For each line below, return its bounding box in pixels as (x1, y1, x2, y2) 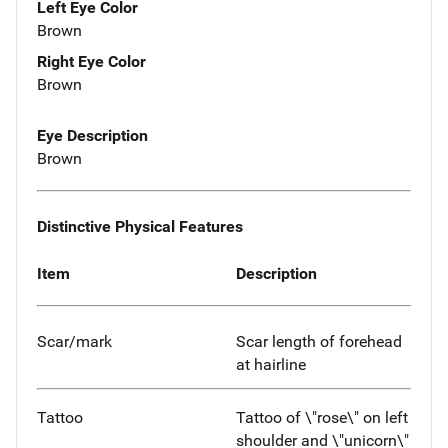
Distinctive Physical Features (37, 216, 243, 236)
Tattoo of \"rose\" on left (236, 408, 408, 428)
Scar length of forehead (236, 332, 402, 352)
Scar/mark (37, 332, 112, 352)
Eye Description (37, 126, 148, 146)
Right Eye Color (37, 52, 146, 72)
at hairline (236, 355, 306, 375)
